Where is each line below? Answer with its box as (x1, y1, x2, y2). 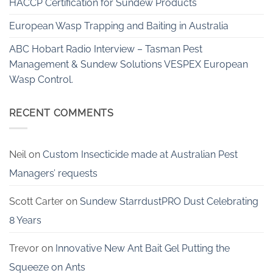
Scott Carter (9, 195, 63, 207)
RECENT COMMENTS (9, 107, 114, 119)
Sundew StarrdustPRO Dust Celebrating (80, 195, 258, 207)
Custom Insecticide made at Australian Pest (43, 148, 238, 160)
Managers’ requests (9, 167, 97, 179)
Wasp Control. (9, 74, 73, 86)
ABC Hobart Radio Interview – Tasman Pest (9, 43, 202, 55)
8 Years (9, 214, 41, 226)
